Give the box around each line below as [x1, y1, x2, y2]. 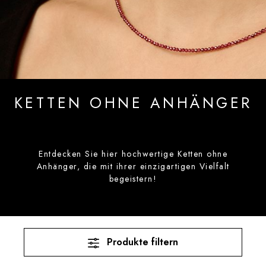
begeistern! [109, 172, 157, 185]
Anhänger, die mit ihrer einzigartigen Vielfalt [36, 160, 230, 172]
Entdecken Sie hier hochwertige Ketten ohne [39, 147, 227, 160]
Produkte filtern [107, 235, 179, 249]
